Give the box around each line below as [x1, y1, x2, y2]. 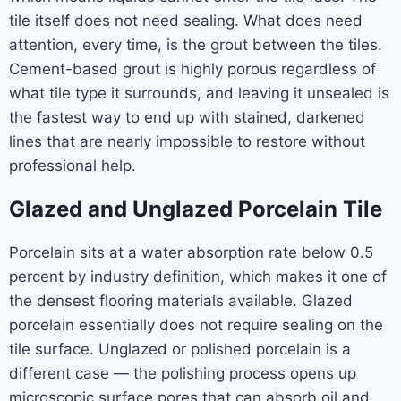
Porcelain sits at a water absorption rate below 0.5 [9, 243, 373, 261]
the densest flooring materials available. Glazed [9, 292, 353, 310]
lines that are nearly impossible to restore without [9, 132, 365, 150]
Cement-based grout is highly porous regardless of [9, 60, 376, 78]
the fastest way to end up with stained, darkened [9, 108, 365, 126]
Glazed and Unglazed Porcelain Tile [9, 196, 382, 222]
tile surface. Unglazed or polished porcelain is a [9, 340, 351, 358]
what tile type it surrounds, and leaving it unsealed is [9, 84, 389, 102]
